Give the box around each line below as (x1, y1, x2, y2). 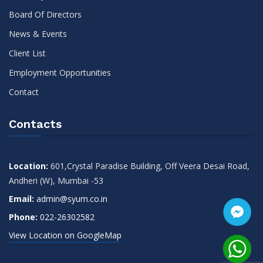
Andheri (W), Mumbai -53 (9, 175, 103, 186)
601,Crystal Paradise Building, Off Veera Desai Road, (48, 160, 249, 171)
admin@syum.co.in (36, 193, 107, 204)
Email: (9, 193, 34, 204)
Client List (9, 48, 46, 59)
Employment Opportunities (9, 67, 111, 78)
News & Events (9, 28, 67, 39)
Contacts (9, 117, 62, 131)
